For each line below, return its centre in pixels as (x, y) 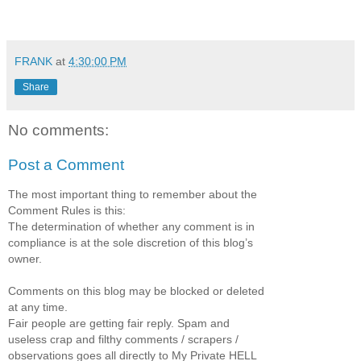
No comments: (58, 130)
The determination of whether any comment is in (131, 226)
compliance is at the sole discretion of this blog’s (131, 242)
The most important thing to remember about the (133, 194)
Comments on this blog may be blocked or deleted (136, 290)
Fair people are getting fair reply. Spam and (119, 323)
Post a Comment (66, 165)
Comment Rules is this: (67, 210)
